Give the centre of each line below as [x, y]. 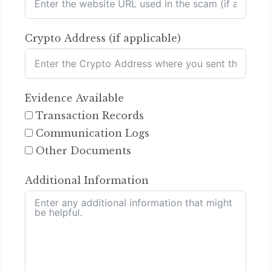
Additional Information [87, 180]
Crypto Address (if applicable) [103, 38]
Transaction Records [90, 116]
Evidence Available [74, 98]
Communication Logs [93, 133]
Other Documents [83, 151]
